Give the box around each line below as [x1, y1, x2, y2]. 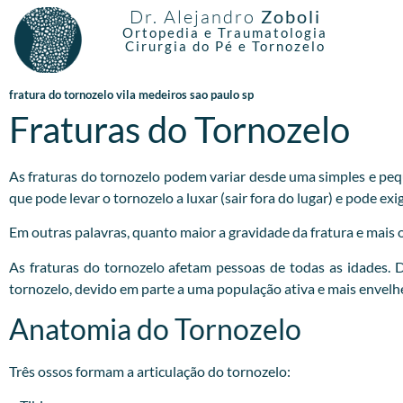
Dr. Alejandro [129, 5, 261, 28]
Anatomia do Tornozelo [9, 310, 301, 346]
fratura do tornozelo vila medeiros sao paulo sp [9, 86, 254, 102]
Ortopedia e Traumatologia [122, 24, 328, 40]
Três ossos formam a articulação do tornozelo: [9, 362, 291, 380]
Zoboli [260, 5, 321, 27]
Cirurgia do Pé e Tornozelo [124, 38, 326, 54]
